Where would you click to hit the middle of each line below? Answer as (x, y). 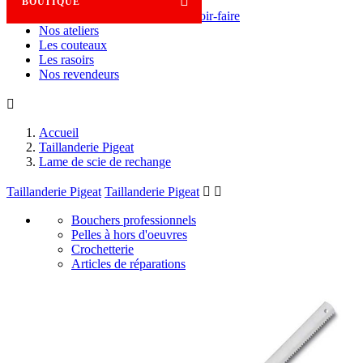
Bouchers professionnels (134, 220)
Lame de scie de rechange (105, 162)
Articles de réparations (128, 264)
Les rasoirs (66, 60)
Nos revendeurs (79, 74)
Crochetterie (102, 249)
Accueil (59, 132)
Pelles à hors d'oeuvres (129, 235)
